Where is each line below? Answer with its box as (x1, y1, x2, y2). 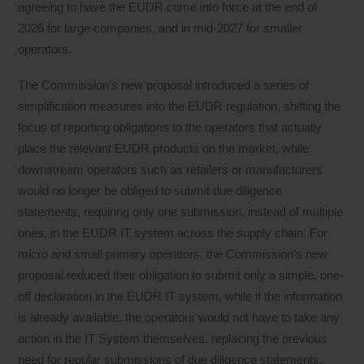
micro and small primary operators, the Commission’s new (18, 246, 328, 261)
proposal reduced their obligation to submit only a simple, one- (18, 267, 344, 282)
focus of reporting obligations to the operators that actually (18, 119, 323, 134)
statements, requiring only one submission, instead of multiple (18, 204, 344, 219)
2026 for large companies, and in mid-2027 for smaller (18, 20, 303, 35)
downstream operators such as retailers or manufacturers (18, 162, 323, 176)
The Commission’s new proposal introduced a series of (18, 77, 310, 92)
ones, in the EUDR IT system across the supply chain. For (18, 225, 328, 240)
